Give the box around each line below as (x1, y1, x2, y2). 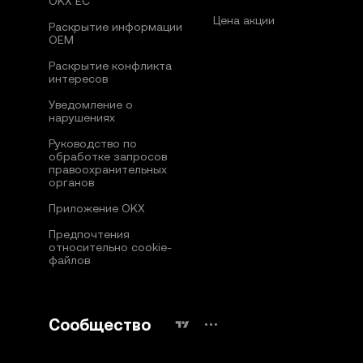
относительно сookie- (49, 241, 172, 254)
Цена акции (212, 14, 275, 27)
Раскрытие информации (49, 20, 182, 33)
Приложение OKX (49, 202, 145, 215)
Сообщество (49, 315, 151, 335)
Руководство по (49, 137, 137, 150)
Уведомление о (49, 98, 133, 111)
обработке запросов (49, 150, 167, 163)
